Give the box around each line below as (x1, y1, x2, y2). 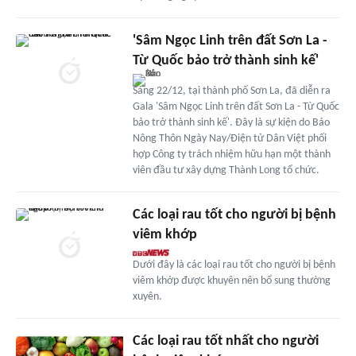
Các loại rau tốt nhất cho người (132, 333, 319, 349)
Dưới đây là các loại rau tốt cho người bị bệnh (132, 258, 335, 271)
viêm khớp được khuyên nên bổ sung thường (132, 274, 331, 287)
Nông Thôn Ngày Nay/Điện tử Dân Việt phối (132, 132, 327, 145)
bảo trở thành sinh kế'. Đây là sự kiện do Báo (132, 116, 330, 129)
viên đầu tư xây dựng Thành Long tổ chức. (132, 164, 319, 176)
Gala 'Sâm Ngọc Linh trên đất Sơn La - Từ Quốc (132, 100, 339, 113)
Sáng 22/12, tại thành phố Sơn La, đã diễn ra (132, 84, 331, 97)
